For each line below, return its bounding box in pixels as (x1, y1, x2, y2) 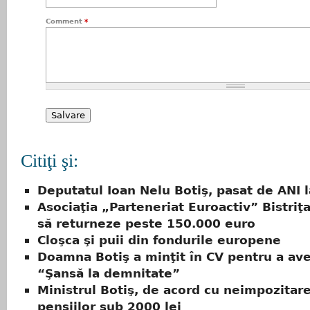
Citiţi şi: (21, 151, 78, 172)
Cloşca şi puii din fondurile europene (37, 232, 281, 247)
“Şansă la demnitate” (37, 266, 180, 280)
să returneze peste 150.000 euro (37, 216, 255, 230)
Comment (46, 17, 84, 26)
